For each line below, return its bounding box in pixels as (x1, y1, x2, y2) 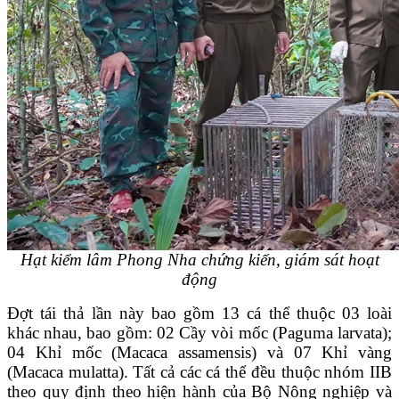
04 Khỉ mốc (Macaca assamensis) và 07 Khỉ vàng (7, 342, 392, 362)
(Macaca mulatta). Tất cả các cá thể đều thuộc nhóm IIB (7, 362, 392, 381)
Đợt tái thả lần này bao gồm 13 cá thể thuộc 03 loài (7, 303, 392, 322)
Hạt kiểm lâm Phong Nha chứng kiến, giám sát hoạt (20, 249, 379, 269)
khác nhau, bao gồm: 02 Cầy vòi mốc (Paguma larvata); (7, 322, 392, 342)
